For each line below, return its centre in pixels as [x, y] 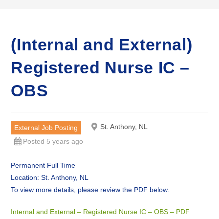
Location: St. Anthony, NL [50, 177]
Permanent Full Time [43, 165]
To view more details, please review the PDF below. [90, 190]
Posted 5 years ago [53, 141]
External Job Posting [46, 128]
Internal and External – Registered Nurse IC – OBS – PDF [100, 212]
